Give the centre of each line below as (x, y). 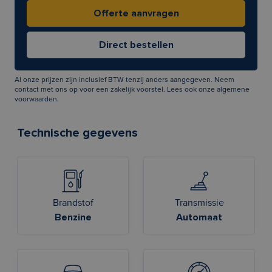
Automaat (199, 217)
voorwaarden (36, 100)
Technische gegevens (77, 133)
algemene (233, 90)
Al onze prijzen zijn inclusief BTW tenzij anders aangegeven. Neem (124, 80)
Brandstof (73, 203)
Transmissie (199, 203)
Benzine (73, 217)
